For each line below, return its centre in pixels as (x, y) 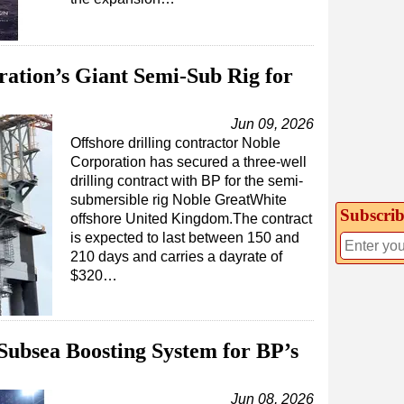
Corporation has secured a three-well (188, 162)
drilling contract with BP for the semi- (187, 181)
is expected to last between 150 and (185, 238)
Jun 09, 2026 (272, 124)
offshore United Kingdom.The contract (191, 219)
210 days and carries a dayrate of (176, 257)
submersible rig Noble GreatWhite (179, 200)
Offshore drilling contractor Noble (175, 143)
